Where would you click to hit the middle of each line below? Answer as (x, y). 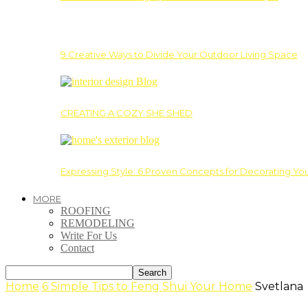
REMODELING (98, 223)
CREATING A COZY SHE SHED (126, 112)
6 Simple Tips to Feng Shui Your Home (147, 286)
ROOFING (86, 210)
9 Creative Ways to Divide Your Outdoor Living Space (179, 54)
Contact (77, 247)
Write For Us (89, 235)
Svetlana (279, 286)
